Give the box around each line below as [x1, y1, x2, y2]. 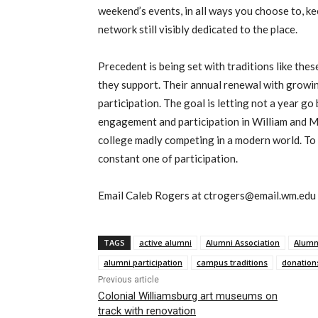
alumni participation [104, 256, 182, 268]
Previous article [98, 274, 159, 285]
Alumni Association [206, 236, 280, 248]
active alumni [139, 236, 192, 248]
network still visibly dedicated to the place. [98, 22, 297, 35]
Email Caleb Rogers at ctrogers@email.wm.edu [98, 188, 316, 202]
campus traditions [197, 256, 268, 268]
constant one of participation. [98, 151, 238, 165]
